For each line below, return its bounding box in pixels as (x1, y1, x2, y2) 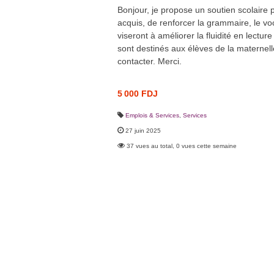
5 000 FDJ (117, 88, 158, 98)
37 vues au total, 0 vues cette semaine (127, 142, 237, 149)
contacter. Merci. (117, 56, 182, 66)
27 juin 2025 (125, 127, 161, 134)
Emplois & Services (125, 111, 179, 119)
